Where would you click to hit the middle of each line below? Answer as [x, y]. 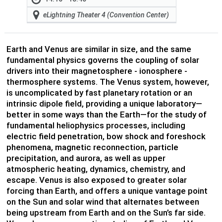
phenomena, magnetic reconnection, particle [92, 147]
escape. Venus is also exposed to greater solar [96, 180]
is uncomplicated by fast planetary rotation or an [99, 92]
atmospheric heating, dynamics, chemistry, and [96, 169]
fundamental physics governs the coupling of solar [103, 60]
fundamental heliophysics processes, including [96, 125]
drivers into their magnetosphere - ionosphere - [97, 71]
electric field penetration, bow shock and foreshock [106, 136]
